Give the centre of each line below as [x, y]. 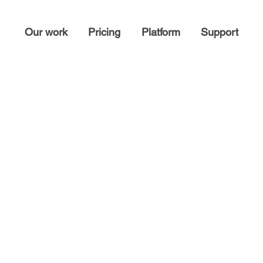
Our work [46, 32]
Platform [161, 32]
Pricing [104, 32]
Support [219, 32]
